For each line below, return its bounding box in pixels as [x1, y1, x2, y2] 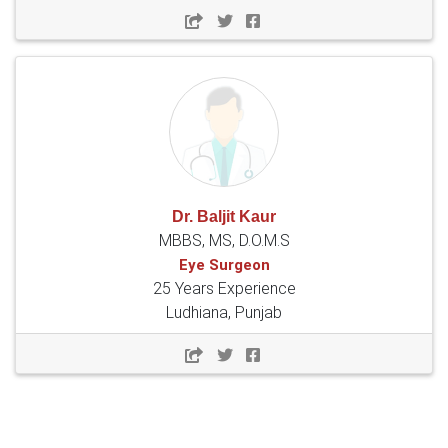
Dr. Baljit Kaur [172, 208, 276, 226]
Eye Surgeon [178, 256, 270, 275]
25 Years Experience [152, 279, 296, 299]
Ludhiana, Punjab [166, 303, 282, 323]
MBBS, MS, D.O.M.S [158, 231, 290, 251]
